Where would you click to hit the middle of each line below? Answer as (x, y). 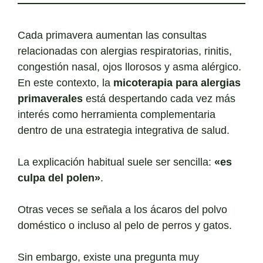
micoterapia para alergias (177, 83)
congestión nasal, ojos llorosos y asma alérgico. (129, 67)
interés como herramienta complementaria (117, 114)
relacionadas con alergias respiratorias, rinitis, (125, 51)
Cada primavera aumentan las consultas (112, 35)
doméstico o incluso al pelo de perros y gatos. (125, 225)
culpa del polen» (59, 178)
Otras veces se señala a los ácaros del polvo (122, 210)
